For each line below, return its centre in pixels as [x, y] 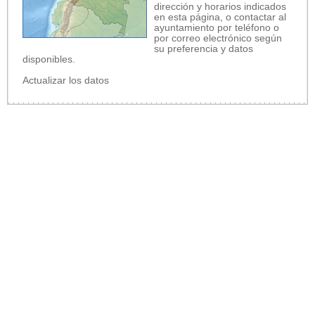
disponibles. [49, 59]
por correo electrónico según [218, 38]
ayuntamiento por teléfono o [217, 27]
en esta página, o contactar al [220, 17]
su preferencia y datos [204, 49]
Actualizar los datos [66, 80]
